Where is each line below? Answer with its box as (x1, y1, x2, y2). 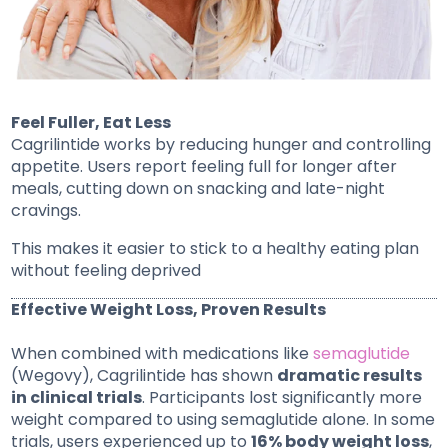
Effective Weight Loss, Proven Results (11, 298, 327, 322)
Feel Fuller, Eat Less (11, 111, 172, 135)
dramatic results (277, 364, 423, 388)
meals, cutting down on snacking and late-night (11, 177, 386, 201)
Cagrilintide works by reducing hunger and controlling (11, 133, 432, 157)
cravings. (11, 199, 86, 223)
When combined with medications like (11, 342, 314, 366)
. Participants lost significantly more (142, 386, 423, 410)
